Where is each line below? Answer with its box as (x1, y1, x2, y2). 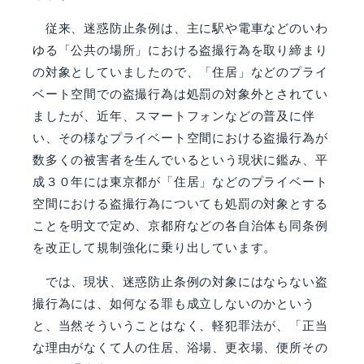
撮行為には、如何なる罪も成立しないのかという (32, 295, 315, 311)
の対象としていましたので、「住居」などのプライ (32, 63, 328, 80)
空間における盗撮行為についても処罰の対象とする (32, 195, 328, 211)
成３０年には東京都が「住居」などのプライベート (32, 173, 328, 189)
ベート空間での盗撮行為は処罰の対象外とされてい (32, 85, 328, 102)
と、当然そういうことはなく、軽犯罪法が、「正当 (32, 317, 328, 333)
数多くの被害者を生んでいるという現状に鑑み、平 (32, 151, 328, 167)
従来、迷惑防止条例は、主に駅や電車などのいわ (32, 19, 328, 36)
